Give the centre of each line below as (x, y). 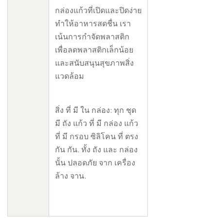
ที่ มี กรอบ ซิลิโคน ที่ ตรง (97, 137)
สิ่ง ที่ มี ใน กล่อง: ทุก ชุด (96, 111)
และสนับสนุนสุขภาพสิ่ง (94, 64)
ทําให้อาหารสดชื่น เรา (93, 25)
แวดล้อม (70, 77)
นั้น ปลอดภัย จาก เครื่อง (95, 164)
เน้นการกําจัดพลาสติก (92, 38)
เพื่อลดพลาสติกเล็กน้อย (94, 51)
